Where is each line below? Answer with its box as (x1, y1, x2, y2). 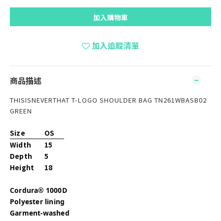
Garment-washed (10, 208, 70, 218)
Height (10, 162, 35, 172)
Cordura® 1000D (10, 185, 67, 195)
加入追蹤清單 (92, 39, 139, 51)
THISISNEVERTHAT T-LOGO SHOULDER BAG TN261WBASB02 (10, 95, 207, 105)
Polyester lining (10, 197, 65, 206)
